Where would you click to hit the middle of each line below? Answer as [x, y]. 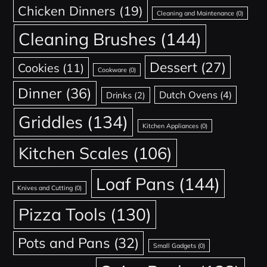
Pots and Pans [64, 243]
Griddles [50, 122]
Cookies [38, 67]
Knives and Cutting [45, 187]
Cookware [112, 69]
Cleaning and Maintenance [196, 13]
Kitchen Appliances [170, 125]
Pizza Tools [62, 214]
